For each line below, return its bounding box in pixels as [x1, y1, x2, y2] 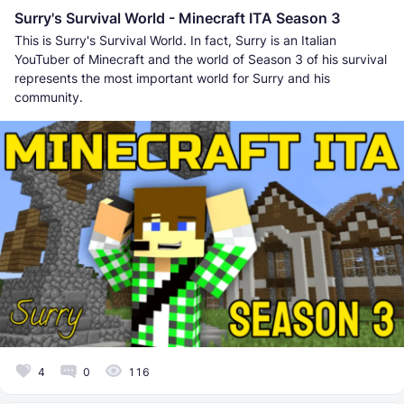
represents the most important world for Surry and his [14, 69, 330, 86]
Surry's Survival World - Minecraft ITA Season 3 [14, 8, 341, 27]
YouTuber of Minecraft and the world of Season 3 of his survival [14, 50, 387, 67]
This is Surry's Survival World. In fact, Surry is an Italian [14, 32, 336, 48]
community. [14, 88, 83, 105]
